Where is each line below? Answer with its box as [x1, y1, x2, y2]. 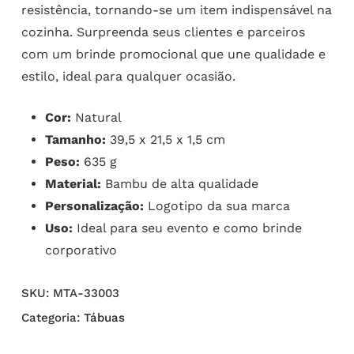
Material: [44, 176, 101, 192]
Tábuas [83, 311, 125, 326]
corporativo [44, 243, 117, 258]
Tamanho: [44, 132, 106, 148]
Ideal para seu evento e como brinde [72, 220, 302, 236]
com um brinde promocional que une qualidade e [21, 47, 326, 62]
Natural [70, 110, 122, 126]
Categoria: [21, 311, 84, 326]
